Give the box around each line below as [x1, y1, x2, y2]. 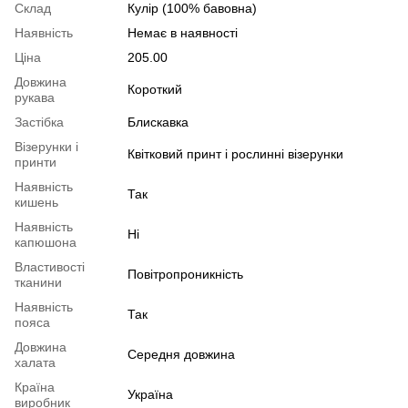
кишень [15, 194, 58, 209]
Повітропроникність [127, 266, 243, 281]
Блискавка [127, 114, 189, 129]
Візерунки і [15, 138, 78, 154]
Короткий [127, 81, 182, 97]
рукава [15, 89, 55, 105]
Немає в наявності [127, 25, 238, 40]
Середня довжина [127, 346, 235, 362]
